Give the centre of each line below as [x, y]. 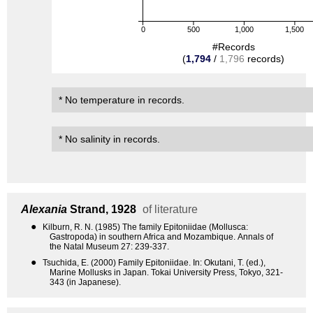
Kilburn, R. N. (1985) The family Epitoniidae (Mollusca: [145, 227]
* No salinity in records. [109, 139]
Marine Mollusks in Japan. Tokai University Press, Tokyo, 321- [166, 273]
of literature [168, 210]
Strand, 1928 [102, 210]
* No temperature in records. [122, 100]
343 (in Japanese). [85, 283]
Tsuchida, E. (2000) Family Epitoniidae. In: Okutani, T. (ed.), [154, 263]
